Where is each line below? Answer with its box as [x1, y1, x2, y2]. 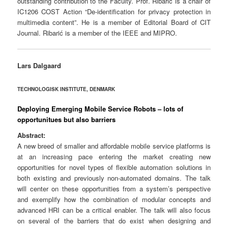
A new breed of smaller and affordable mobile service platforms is [17, 141, 211, 151]
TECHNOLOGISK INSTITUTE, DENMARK [17, 85, 116, 93]
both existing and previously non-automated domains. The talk [17, 173, 211, 183]
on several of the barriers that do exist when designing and [17, 216, 211, 226]
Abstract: [17, 130, 46, 140]
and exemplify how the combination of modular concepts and [17, 194, 211, 205]
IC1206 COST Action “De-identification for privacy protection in [17, 7, 211, 17]
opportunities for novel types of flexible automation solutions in [17, 162, 211, 173]
